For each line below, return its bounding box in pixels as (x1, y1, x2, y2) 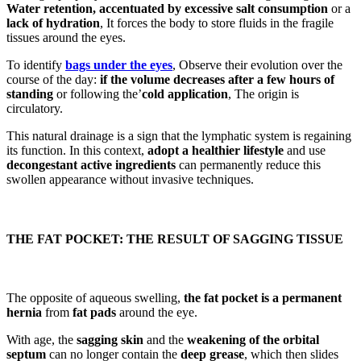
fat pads (73, 305, 116, 319)
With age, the (6, 332, 77, 346)
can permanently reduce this (176, 158, 321, 172)
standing (6, 87, 53, 102)
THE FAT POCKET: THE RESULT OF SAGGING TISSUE (6, 231, 343, 246)
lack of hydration (6, 16, 100, 31)
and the (143, 332, 187, 346)
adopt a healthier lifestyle (147, 143, 284, 158)
